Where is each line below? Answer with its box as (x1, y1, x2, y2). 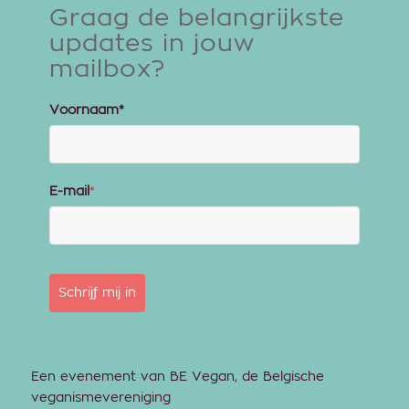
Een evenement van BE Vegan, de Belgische (30, 371, 324, 384)
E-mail (48, 185, 89, 199)
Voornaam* (48, 104, 124, 118)
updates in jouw (48, 32, 255, 57)
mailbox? (48, 58, 165, 82)
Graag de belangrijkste (48, 6, 344, 31)
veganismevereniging (30, 392, 171, 405)
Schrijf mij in (58, 287, 136, 300)
